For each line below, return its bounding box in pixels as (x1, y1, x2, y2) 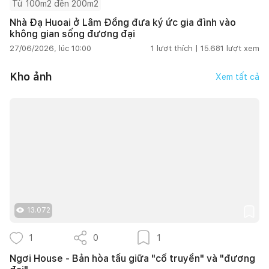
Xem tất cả (216, 71, 259, 82)
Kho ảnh (10, 70, 52, 83)
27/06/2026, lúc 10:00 (10, 43, 91, 53)
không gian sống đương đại (10, 28, 135, 40)
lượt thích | (157, 43, 198, 53)
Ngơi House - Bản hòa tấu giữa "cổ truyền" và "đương (10, 252, 255, 264)
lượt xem (226, 43, 259, 53)
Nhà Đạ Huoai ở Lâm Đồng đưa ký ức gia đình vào (10, 16, 236, 28)
